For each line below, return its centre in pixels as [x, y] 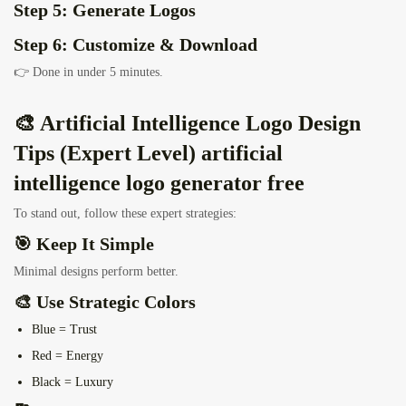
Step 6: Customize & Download [135, 45]
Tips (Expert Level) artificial [148, 154]
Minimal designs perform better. [96, 272]
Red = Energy [68, 356]
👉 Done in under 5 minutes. [88, 72]
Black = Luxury [72, 382]
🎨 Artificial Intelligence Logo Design [187, 124]
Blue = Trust [64, 330]
